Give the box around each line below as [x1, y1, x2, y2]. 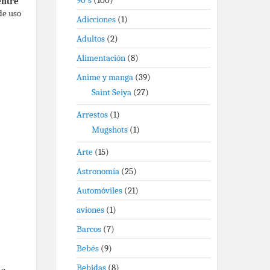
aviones [77, 204, 104, 215]
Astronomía [77, 166, 119, 177]
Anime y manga [77, 72, 133, 83]
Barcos [77, 224, 101, 234]
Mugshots [92, 124, 128, 135]
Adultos [77, 33, 105, 44]
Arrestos [77, 109, 108, 120]
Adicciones [77, 14, 116, 25]
